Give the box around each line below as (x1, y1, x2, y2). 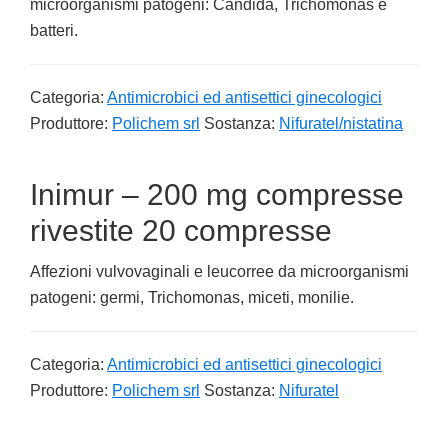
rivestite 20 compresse (30, 214, 332, 247)
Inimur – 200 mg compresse (30, 178, 404, 211)
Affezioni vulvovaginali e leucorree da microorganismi (30, 263, 409, 280)
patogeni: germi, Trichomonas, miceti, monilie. (30, 289, 354, 306)
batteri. (30, 22, 78, 39)
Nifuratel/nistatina (279, 115, 403, 132)
